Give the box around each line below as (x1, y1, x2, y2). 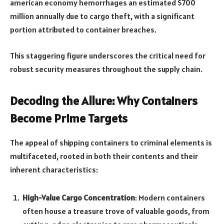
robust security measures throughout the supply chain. (10, 64, 202, 74)
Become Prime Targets (10, 110, 127, 126)
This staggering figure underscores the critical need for (10, 50, 205, 61)
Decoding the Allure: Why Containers (10, 93, 197, 109)
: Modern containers (135, 192, 205, 202)
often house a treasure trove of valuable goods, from (22, 205, 209, 216)
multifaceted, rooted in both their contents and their (10, 151, 198, 161)
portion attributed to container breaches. (10, 24, 156, 35)
